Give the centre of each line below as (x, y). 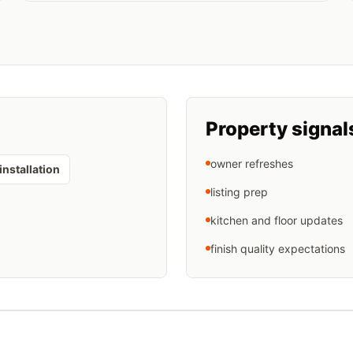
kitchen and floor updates (277, 220)
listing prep (239, 192)
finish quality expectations (278, 249)
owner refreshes (252, 163)
